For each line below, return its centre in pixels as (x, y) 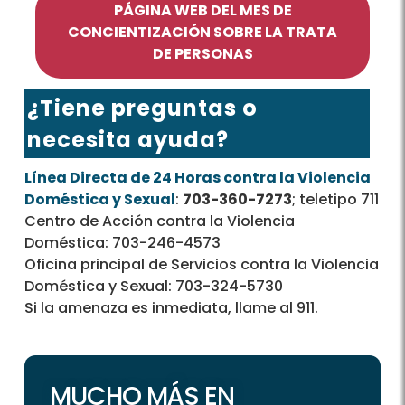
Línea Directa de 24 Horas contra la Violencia (198, 178)
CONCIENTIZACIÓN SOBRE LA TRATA (202, 33)
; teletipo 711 (335, 200)
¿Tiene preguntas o (142, 108)
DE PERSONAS (202, 54)
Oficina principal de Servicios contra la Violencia (202, 265)
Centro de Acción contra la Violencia (160, 221)
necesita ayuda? (128, 140)
